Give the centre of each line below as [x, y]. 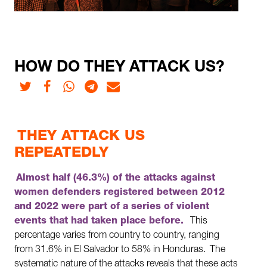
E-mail [122, 84]
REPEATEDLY [61, 154]
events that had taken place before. [100, 222]
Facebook [62, 84]
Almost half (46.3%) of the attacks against [116, 179]
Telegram [105, 84]
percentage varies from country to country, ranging [117, 236]
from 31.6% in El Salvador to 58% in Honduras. [110, 251]
